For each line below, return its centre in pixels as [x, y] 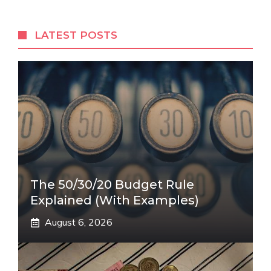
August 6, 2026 [79, 222]
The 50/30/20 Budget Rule [112, 184]
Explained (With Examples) [115, 200]
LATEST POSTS [76, 35]
